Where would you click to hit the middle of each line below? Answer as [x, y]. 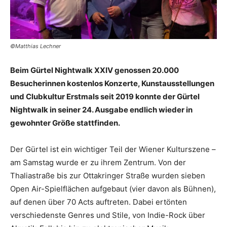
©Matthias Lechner [35, 46]
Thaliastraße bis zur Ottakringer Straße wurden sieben [108, 175]
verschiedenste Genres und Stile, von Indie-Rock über [108, 215]
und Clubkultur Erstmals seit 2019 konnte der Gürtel [105, 96]
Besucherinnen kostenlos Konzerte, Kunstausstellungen [112, 83]
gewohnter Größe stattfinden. [65, 123]
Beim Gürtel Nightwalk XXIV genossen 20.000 [94, 70]
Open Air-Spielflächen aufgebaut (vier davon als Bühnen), [113, 188]
